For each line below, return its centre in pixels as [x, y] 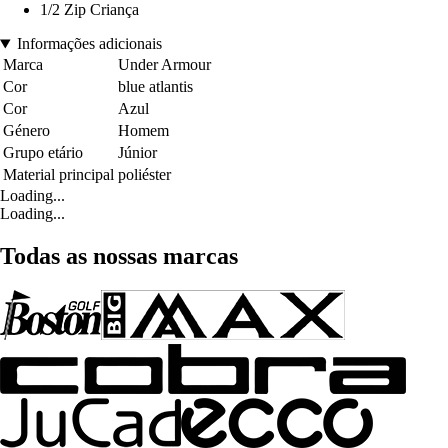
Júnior [137, 153]
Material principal [58, 175]
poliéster [144, 175]
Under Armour [164, 65]
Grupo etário [43, 153]
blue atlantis [155, 87]
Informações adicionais [89, 44]
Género [26, 131]
